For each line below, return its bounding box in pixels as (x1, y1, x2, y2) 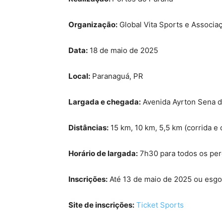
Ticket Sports (136, 200, 184, 210)
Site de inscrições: (68, 200, 134, 210)
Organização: (68, 20, 117, 30)
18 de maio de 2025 (88, 46, 158, 55)
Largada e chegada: (68, 97, 141, 107)
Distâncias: (68, 123, 109, 133)
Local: (68, 71, 90, 81)
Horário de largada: (68, 149, 138, 159)
